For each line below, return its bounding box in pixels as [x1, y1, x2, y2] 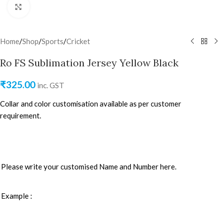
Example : [1, 191, 32, 200]
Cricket [66, 37, 90, 46]
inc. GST [37, 81, 64, 90]
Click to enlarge [29, 2, 81, 11]
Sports [42, 37, 63, 46]
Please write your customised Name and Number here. [1, 162, 176, 171]
